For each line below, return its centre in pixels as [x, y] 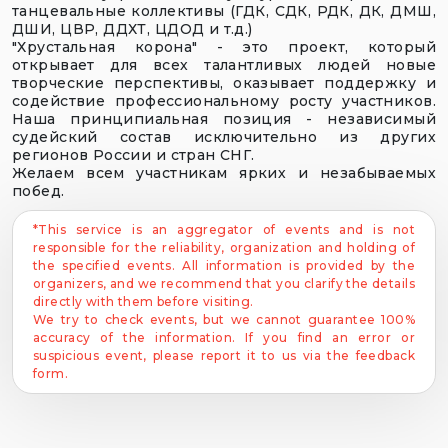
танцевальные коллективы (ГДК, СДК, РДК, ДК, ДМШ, [224, 11]
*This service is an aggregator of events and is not [224, 230]
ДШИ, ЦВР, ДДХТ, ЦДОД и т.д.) [132, 29]
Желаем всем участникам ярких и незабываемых [224, 173]
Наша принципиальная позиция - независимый [224, 119]
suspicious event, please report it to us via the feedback [224, 356]
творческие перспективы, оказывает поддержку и [224, 83]
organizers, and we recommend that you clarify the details [224, 284]
